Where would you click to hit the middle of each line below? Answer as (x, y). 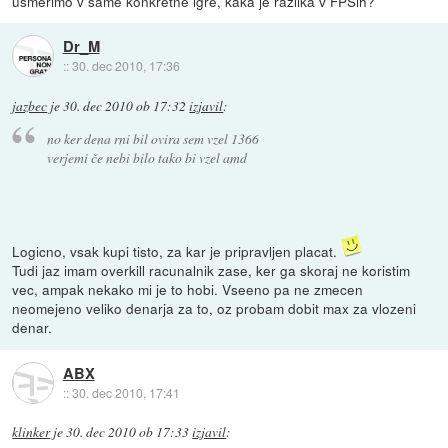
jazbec (30, 105)
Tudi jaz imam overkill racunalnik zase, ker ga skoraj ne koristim (211, 270)
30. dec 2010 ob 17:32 (125, 105)
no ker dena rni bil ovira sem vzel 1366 (152, 139)
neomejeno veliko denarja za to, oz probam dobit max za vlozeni (214, 308)
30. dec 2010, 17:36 (125, 66)
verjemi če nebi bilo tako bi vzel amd (146, 158)
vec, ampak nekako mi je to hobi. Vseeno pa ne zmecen (188, 289)
